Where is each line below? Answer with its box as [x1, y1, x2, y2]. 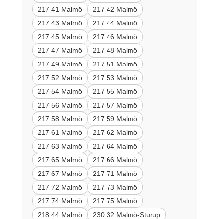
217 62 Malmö [92, 128, 137, 136]
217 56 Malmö [37, 101, 82, 109]
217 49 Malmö [37, 60, 82, 68]
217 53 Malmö [92, 73, 137, 82]
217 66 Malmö [92, 155, 137, 164]
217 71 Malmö [92, 169, 137, 177]
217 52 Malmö [37, 73, 82, 82]
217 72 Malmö [37, 183, 82, 191]
